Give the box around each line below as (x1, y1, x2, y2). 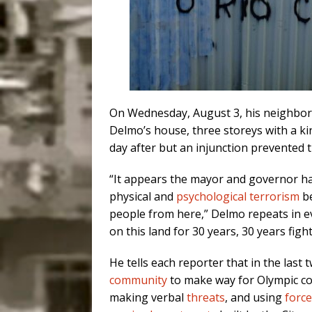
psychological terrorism (176, 189, 299, 205)
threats (187, 290, 225, 306)
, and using (225, 290, 285, 306)
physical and (109, 189, 176, 205)
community (109, 272, 167, 288)
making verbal (109, 290, 187, 306)
